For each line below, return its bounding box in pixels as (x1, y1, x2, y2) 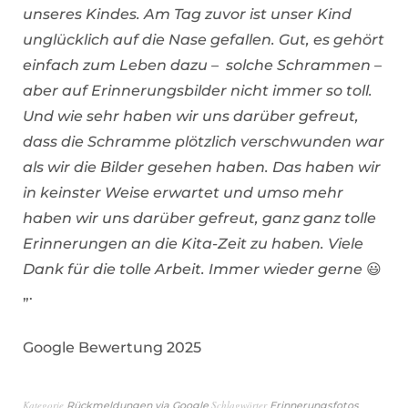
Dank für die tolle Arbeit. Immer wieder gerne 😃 (23, 260, 382, 278)
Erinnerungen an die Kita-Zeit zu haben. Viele (23, 234, 363, 252)
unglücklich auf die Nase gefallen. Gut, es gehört (23, 30, 384, 48)
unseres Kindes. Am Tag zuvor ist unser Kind (23, 5, 352, 23)
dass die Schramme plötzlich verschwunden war (23, 132, 384, 150)
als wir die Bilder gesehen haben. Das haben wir (23, 158, 381, 176)
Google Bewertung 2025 (23, 338, 201, 356)
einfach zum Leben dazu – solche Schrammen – (23, 56, 382, 74)
